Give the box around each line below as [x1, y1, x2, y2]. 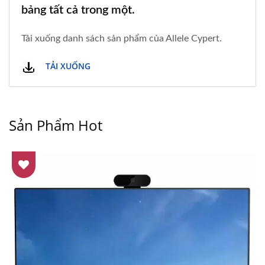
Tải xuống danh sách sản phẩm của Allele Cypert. [21, 33, 222, 43]
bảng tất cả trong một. [21, 4, 135, 16]
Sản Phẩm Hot [9, 115, 102, 135]
